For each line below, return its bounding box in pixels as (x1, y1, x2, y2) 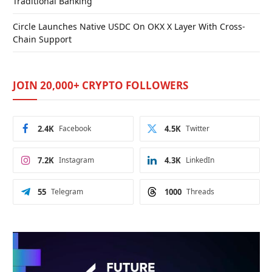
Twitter (185, 123, 209, 134)
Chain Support (13, 33, 72, 46)
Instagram (59, 155, 94, 166)
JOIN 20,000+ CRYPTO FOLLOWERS (13, 78, 188, 93)
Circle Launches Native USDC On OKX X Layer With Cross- (13, 21, 245, 33)
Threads (186, 186, 214, 197)
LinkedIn (185, 155, 214, 166)
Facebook (59, 123, 91, 134)
